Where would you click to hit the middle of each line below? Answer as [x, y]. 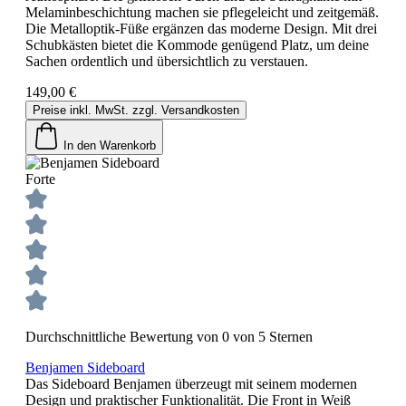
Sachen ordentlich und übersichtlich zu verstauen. [167, 61]
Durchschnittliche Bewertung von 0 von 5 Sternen [169, 336]
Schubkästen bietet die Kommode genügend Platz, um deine [197, 44]
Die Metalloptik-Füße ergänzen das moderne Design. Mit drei [201, 28]
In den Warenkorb [110, 145]
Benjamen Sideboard [85, 367]
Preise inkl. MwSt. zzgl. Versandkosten [136, 110]
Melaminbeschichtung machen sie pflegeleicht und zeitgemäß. [202, 12]
